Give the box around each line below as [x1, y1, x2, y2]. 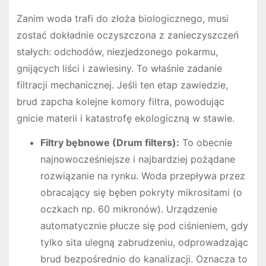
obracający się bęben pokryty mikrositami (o [40, 186, 242, 198]
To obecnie [179, 136, 232, 148]
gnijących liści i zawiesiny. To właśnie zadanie [16, 62, 222, 75]
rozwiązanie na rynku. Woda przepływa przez [40, 169, 245, 182]
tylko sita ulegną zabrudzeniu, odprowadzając [40, 236, 248, 248]
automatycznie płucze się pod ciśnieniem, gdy [40, 219, 248, 232]
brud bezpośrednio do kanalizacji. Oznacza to [40, 252, 248, 265]
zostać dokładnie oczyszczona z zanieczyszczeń [16, 29, 239, 42]
